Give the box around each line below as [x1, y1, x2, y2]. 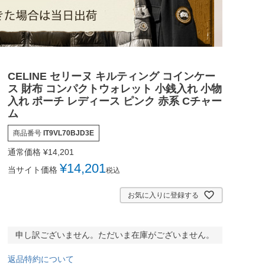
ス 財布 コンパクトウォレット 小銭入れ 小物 [7, 83, 222, 95]
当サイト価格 [7, 165, 57, 175]
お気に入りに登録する [127, 190, 199, 199]
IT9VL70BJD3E [43, 129, 94, 138]
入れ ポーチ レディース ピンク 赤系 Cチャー [7, 95, 222, 108]
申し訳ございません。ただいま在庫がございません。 [15, 230, 215, 240]
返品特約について [7, 254, 74, 264]
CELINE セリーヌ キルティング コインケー [7, 70, 215, 83]
